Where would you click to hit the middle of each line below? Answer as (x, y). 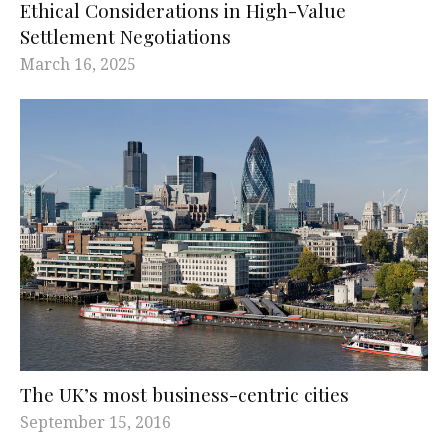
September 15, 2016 (95, 421)
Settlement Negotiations (125, 35)
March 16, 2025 (78, 63)
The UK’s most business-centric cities (184, 393)
